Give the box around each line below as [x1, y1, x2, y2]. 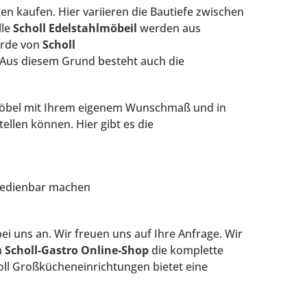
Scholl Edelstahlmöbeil [13, 20, 137, 36]
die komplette [149, 242, 223, 258]
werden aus [137, 20, 201, 36]
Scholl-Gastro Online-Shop [5, 242, 149, 258]
